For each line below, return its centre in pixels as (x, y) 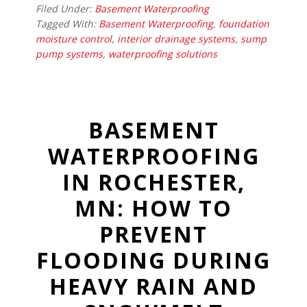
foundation (244, 24)
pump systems (70, 54)
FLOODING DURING (153, 260)
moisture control (74, 39)
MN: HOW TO (153, 208)
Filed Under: (65, 9)
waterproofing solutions (163, 54)
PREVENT (153, 234)
